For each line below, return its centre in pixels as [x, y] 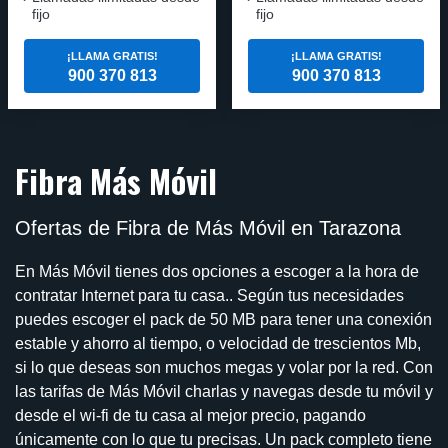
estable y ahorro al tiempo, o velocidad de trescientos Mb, [218, 343]
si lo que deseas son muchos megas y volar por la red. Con [224, 367]
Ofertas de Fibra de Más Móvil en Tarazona [208, 227]
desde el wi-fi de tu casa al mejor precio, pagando [190, 415]
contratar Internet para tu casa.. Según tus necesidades [209, 295]
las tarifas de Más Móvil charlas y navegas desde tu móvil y [224, 391]
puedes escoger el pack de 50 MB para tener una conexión [223, 319]
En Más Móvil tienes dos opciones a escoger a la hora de [217, 271]
